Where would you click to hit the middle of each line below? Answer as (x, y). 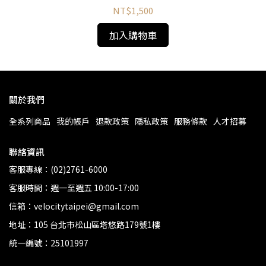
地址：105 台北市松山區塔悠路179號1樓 (85, 224)
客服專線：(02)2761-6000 (58, 169)
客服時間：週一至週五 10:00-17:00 (74, 188)
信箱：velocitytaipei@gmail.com (74, 206)
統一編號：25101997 (49, 243)
